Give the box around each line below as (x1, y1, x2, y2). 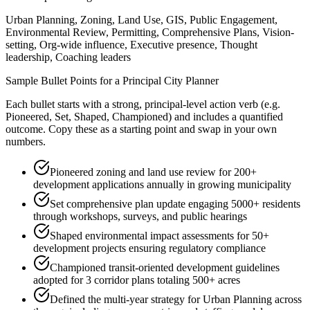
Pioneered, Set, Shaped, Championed (6, 111, 168, 123)
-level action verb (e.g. (183, 98, 280, 111)
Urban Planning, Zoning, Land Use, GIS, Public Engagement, (6, 14, 277, 26)
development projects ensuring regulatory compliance (33, 242, 266, 255)
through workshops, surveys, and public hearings (33, 210, 247, 223)
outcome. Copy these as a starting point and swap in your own (6, 123, 277, 136)
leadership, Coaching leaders (6, 51, 131, 64)
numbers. (6, 136, 46, 148)
